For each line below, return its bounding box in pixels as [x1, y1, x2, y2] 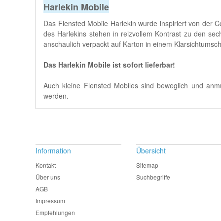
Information [36, 146, 71, 155]
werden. [43, 91, 69, 101]
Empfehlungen [36, 208, 75, 217]
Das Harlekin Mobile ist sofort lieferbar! [43, 60, 175, 70]
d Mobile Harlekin [81, 18, 136, 28]
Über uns [36, 173, 60, 181]
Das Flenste [43, 18, 81, 28]
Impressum [36, 196, 65, 205]
